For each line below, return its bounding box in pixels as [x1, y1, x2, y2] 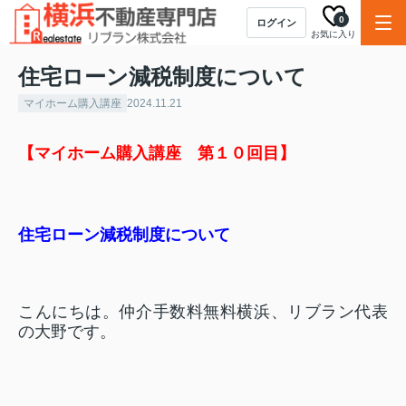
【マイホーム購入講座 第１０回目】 [18, 144, 295, 162]
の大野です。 [18, 323, 116, 341]
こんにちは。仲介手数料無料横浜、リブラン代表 [18, 303, 388, 321]
